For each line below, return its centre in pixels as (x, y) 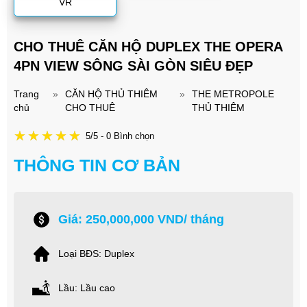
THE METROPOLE (233, 94)
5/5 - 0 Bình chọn (120, 136)
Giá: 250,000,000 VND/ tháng (141, 219)
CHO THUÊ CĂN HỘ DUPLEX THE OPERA (148, 47)
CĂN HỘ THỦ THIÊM (112, 94)
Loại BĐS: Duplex (96, 254)
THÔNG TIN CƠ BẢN (97, 165)
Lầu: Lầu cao (87, 288)
